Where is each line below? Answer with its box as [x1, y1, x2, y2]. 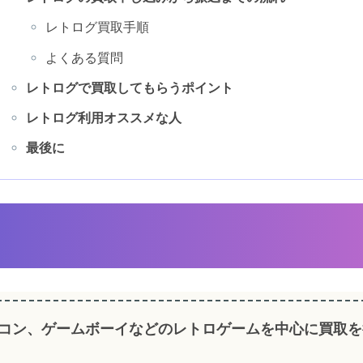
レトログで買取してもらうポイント [25, 79, 233, 95]
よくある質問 [45, 49, 124, 65]
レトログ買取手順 [45, 19, 150, 35]
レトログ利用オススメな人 [25, 109, 181, 125]
